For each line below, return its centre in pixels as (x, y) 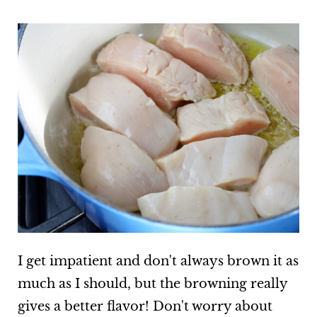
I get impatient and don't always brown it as (158, 261)
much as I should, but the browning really (152, 283)
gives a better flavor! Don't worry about (145, 306)
